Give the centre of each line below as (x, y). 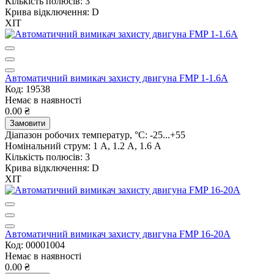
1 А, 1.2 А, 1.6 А (127, 146)
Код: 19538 (28, 89)
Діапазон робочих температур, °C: (76, 135)
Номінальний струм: (48, 146)
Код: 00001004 (35, 245)
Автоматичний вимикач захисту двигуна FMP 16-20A (118, 234)
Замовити (28, 123)
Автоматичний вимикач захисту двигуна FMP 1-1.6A (117, 78)
